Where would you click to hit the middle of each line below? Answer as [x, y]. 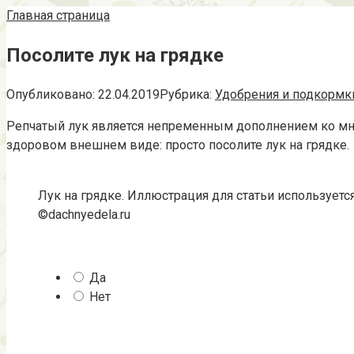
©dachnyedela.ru [84, 214]
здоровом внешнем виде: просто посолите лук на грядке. [178, 145]
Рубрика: [186, 94]
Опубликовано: [51, 94]
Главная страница [58, 15]
